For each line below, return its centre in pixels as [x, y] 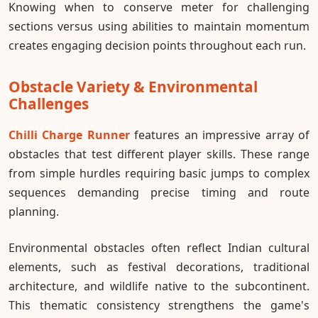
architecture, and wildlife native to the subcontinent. [159, 286]
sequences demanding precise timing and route [159, 192]
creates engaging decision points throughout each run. [157, 45]
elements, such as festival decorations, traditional [159, 267]
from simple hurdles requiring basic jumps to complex [159, 173]
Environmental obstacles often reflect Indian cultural [159, 247]
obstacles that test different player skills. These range [159, 154]
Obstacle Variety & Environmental [133, 86]
